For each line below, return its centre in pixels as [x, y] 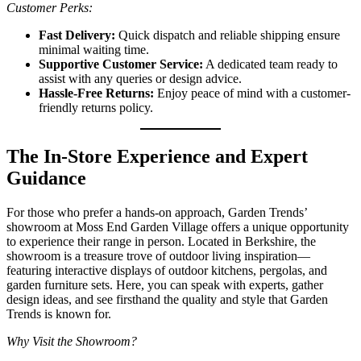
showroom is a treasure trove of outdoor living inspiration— [158, 255]
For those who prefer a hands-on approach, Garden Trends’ [157, 212]
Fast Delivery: [77, 35]
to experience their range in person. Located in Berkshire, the [161, 241]
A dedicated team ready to [270, 64]
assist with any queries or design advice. [140, 79]
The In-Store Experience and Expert [157, 156]
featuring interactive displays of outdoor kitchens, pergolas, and [167, 270]
